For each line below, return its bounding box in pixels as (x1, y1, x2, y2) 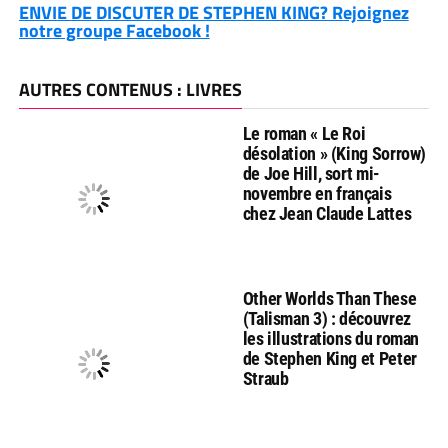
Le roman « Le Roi (242, 123, 366, 144)
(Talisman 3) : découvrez (242, 308, 411, 329)
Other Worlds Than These (242, 288, 417, 309)
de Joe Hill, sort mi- (242, 163, 380, 184)
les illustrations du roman (242, 328, 420, 349)
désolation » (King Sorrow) (242, 143, 427, 164)
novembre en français (242, 183, 392, 204)
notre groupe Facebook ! (18, 17, 210, 44)
